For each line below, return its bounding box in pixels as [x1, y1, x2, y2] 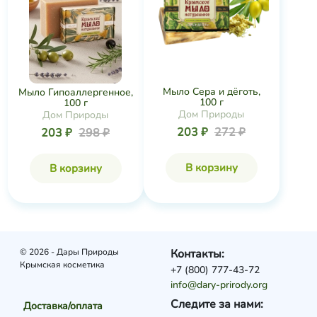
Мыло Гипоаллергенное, [18, 85, 133, 99]
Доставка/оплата [23, 299, 103, 313]
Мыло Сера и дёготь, [162, 85, 260, 98]
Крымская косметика [19, 259, 105, 270]
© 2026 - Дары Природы [19, 246, 119, 258]
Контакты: [171, 246, 225, 262]
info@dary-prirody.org [171, 278, 268, 292]
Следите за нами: [171, 296, 264, 312]
